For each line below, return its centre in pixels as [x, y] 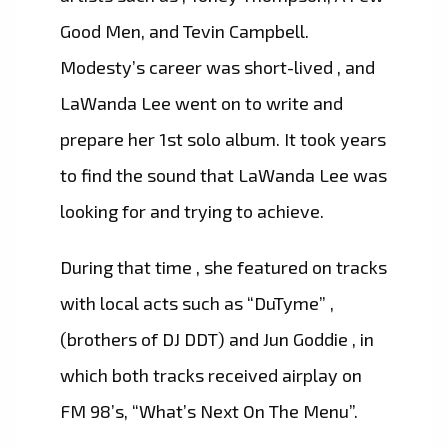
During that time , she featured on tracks [223, 267]
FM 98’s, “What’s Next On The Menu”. [209, 411]
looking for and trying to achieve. [192, 211]
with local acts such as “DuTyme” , [197, 303]
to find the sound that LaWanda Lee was [223, 175]
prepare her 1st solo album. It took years [223, 139]
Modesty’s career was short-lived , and [217, 67]
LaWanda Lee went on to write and [201, 103]
